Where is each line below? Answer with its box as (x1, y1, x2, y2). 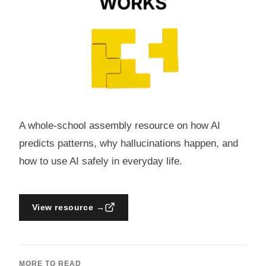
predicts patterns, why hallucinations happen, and (19, 138, 238, 150)
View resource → (31, 202, 105, 212)
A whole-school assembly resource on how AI (19, 120, 220, 132)
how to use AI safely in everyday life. (19, 156, 182, 167)
